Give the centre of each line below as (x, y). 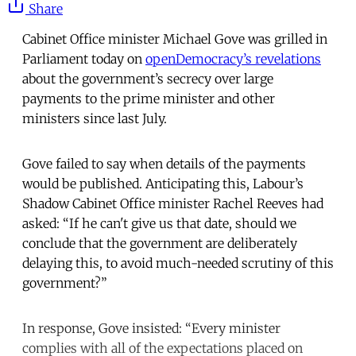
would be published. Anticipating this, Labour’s (163, 183)
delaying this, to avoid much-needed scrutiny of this (178, 263)
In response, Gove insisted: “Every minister (151, 328)
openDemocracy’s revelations (233, 58)
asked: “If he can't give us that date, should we (159, 223)
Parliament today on (84, 58)
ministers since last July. (95, 118)
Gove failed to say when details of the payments (164, 163)
